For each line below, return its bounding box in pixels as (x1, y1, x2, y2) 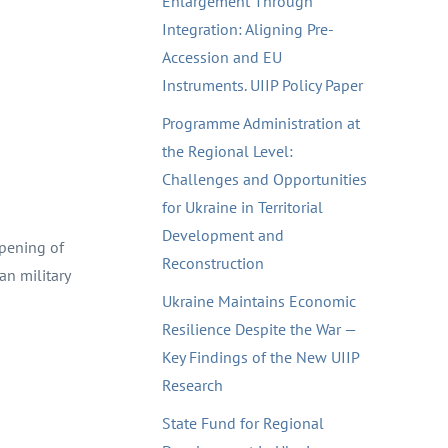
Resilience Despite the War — (162, 319, 356, 339)
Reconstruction (162, 253, 264, 273)
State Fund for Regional (162, 413, 324, 433)
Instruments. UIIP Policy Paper (162, 75, 363, 95)
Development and (162, 225, 284, 245)
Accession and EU (162, 47, 282, 67)
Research (162, 375, 223, 395)
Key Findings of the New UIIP (162, 347, 359, 367)
